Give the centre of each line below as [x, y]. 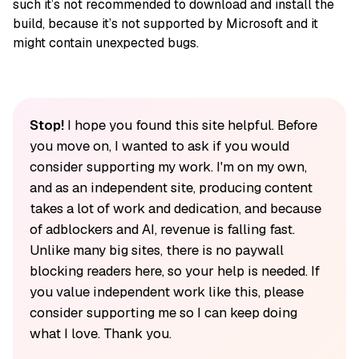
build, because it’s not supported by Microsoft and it [165, 23]
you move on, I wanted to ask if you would [159, 145]
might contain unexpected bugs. [106, 42]
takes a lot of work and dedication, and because [175, 208]
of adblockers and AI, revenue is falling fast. [162, 229]
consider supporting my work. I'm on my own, [168, 166]
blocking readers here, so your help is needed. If [174, 270]
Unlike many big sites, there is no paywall [156, 250]
